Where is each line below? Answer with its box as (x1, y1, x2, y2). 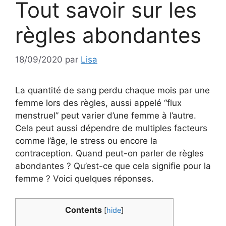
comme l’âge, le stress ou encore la (15, 136, 157, 146)
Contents (65, 204, 102, 215)
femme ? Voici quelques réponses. (15, 174, 156, 184)
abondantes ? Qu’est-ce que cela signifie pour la (15, 161, 211, 172)
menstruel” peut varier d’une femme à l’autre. (15, 110, 196, 121)
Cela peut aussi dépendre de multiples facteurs (15, 123, 207, 134)
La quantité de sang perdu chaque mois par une (15, 85, 210, 96)
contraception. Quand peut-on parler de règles (15, 148, 204, 159)
